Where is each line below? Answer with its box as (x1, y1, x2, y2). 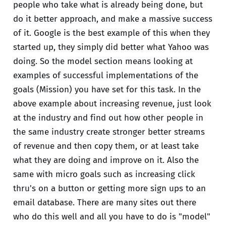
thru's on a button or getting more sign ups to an (13, 183, 206, 194)
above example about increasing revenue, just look (13, 98, 211, 109)
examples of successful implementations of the (13, 70, 198, 81)
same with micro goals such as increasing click (13, 169, 195, 180)
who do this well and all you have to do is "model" (13, 211, 210, 222)
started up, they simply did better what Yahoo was (13, 42, 209, 53)
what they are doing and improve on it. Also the (13, 155, 199, 166)
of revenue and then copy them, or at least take (13, 141, 199, 152)
